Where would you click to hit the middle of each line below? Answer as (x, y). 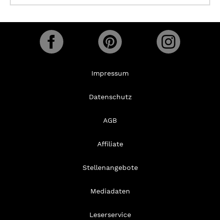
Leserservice (110, 215)
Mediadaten (110, 191)
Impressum (110, 73)
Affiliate (110, 144)
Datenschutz (110, 97)
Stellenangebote (110, 168)
